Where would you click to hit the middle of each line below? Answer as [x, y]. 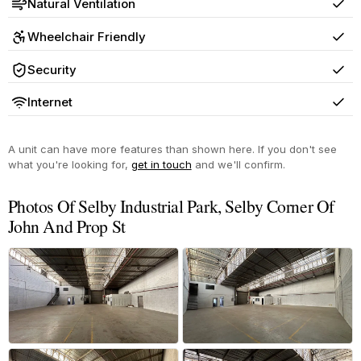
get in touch [161, 164]
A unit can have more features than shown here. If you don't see [172, 149]
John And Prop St [66, 226]
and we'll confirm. [238, 164]
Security [52, 69]
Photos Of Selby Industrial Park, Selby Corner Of [171, 205]
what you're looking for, [69, 164]
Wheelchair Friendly [86, 36]
